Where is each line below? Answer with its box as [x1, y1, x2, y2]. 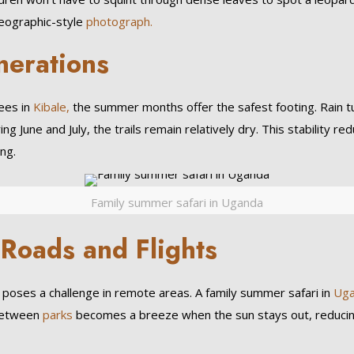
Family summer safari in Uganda [90, 194, 263, 210]
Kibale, [29, 99, 70, 115]
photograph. [85, 13, 153, 29]
